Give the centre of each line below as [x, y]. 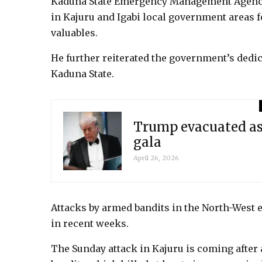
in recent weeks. [90, 223]
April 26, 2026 [156, 158]
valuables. [74, 32]
